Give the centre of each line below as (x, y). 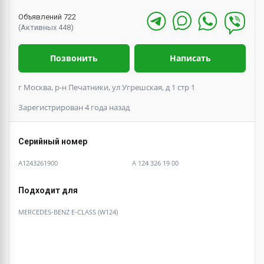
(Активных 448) (46, 27)
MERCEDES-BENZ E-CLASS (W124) (68, 212)
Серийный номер (53, 141)
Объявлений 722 (47, 16)
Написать (190, 58)
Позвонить (74, 58)
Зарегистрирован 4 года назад (74, 107)
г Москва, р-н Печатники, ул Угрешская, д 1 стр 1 (107, 87)
